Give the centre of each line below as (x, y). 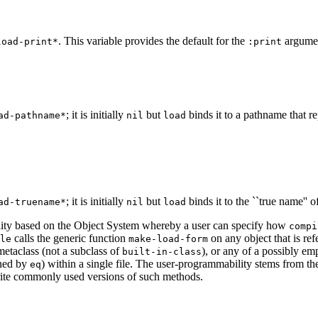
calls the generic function (70, 238)
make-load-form (168, 238)
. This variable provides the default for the (153, 40)
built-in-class (162, 251)
